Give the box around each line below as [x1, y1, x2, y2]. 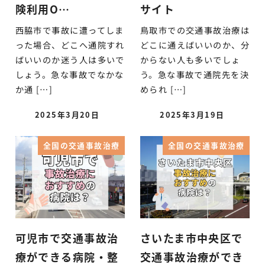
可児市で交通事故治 [15, 230, 119, 246]
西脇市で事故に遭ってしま [15, 24, 124, 37]
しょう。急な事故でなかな [15, 69, 124, 81]
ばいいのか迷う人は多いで [15, 54, 125, 66]
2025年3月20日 [34, 108, 100, 120]
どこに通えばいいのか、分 [140, 39, 250, 51]
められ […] [140, 83, 187, 96]
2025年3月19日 [160, 108, 225, 120]
